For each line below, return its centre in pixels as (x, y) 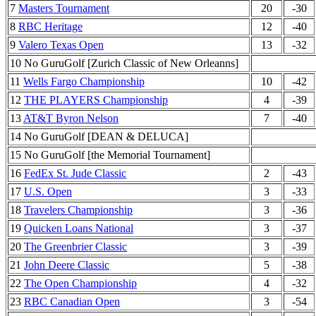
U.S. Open (48, 192)
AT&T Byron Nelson (71, 118)
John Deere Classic (67, 265)
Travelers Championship (78, 210)
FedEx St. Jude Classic (75, 173)
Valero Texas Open (61, 45)
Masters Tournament (64, 8)
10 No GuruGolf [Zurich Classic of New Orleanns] (124, 63)
